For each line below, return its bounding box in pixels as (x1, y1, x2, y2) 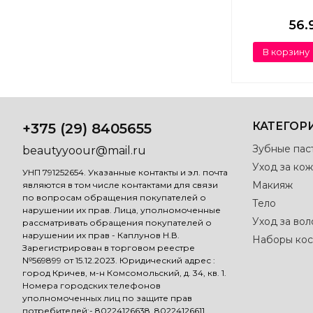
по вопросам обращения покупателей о (22, 192, 206, 203)
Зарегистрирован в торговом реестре (22, 242, 195, 254)
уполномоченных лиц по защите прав (22, 293, 192, 304)
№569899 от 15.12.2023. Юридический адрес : (22, 255, 215, 266)
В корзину (262, 46, 310, 58)
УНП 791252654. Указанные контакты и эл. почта (22, 167, 228, 178)
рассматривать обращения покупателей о (22, 217, 212, 228)
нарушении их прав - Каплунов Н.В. (22, 230, 180, 241)
